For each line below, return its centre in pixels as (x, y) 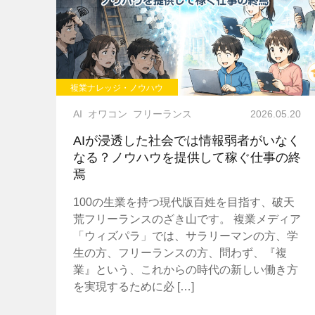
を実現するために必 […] (133, 286)
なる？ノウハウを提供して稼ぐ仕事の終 (187, 157)
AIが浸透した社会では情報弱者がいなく (186, 140)
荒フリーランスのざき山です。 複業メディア (187, 219)
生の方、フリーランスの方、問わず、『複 (180, 252)
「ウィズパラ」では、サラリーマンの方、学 (185, 236)
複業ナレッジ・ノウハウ (117, 88)
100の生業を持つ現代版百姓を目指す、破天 (184, 202)
